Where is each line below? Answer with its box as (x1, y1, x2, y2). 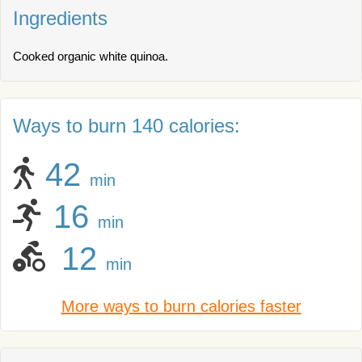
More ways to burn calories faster (61, 297, 301, 315)
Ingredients (13, 7, 107, 29)
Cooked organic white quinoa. (13, 49, 168, 63)
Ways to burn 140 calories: (13, 115, 240, 137)
